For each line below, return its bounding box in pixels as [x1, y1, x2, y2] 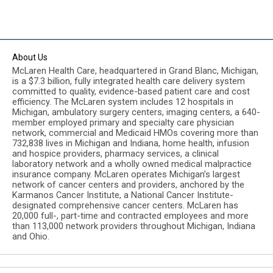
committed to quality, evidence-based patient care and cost [12, 86, 250, 97]
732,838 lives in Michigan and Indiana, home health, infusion [12, 138, 249, 149]
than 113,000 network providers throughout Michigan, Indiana [12, 221, 255, 232]
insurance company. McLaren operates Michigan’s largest [12, 169, 240, 180]
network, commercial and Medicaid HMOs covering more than [12, 127, 258, 138]
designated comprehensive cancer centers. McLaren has [12, 200, 238, 211]
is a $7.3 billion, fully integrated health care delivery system [12, 76, 245, 87]
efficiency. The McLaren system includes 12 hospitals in [12, 96, 233, 107]
